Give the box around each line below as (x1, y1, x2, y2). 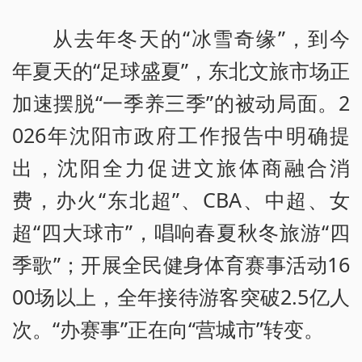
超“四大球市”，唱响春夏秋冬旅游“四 (12, 218, 350, 246)
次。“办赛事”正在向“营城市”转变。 (12, 315, 324, 343)
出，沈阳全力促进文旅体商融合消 (12, 154, 350, 182)
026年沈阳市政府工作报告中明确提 (12, 121, 350, 149)
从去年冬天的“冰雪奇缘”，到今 (53, 24, 350, 53)
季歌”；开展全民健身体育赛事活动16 (12, 250, 350, 279)
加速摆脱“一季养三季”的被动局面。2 (12, 89, 350, 117)
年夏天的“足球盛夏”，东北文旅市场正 (12, 57, 350, 85)
